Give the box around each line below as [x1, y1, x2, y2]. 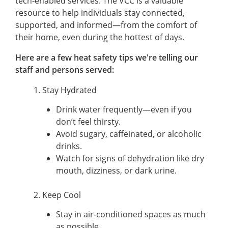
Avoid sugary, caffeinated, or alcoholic [56, 128, 202, 139]
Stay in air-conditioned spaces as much [56, 208, 206, 220]
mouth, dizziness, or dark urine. [56, 164, 177, 176]
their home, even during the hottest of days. [15, 31, 184, 43]
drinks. [56, 140, 82, 152]
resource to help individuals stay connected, [15, 7, 185, 18]
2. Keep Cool [34, 189, 81, 201]
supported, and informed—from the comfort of [15, 19, 197, 31]
